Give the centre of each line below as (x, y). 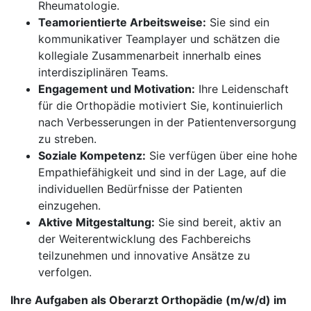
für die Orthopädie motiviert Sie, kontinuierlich (160, 106)
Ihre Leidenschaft (242, 89)
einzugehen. (69, 205)
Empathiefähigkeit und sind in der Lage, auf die (162, 172)
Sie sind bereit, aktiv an (218, 222)
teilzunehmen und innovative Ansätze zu (144, 255)
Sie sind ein (238, 22)
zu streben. (67, 139)
